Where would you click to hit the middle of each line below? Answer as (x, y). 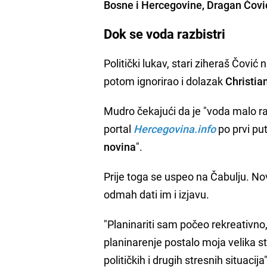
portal (119, 128)
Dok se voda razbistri (165, 33)
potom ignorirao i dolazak (165, 81)
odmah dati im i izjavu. (157, 194)
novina (120, 146)
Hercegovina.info (175, 128)
